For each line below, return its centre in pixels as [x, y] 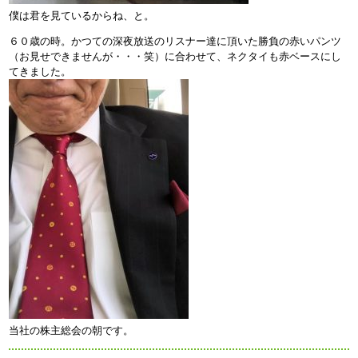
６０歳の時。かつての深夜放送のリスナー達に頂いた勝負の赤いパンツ [175, 41]
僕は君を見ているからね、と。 [82, 15]
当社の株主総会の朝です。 [72, 330]
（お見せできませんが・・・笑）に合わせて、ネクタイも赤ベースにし [175, 56]
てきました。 [40, 71]
